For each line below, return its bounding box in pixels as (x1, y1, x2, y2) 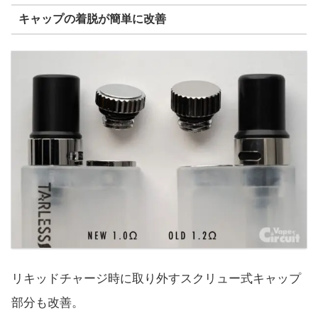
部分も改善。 (11, 296, 84, 310)
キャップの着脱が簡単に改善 (18, 13, 166, 26)
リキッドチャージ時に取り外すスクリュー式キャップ (11, 272, 301, 286)
